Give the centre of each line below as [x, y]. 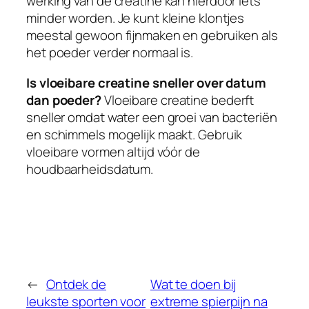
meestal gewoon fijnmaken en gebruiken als [152, 36]
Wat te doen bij [193, 285]
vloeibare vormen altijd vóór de [113, 151]
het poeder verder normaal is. [110, 53]
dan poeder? [64, 100]
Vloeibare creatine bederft [178, 100]
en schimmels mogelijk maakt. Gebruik [134, 134]
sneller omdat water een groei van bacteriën [152, 117]
